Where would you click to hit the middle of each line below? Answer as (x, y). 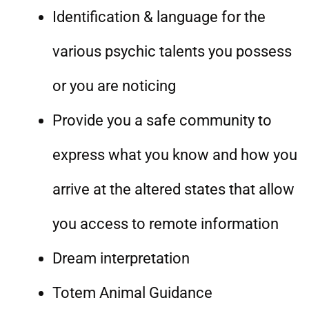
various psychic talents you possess (172, 51)
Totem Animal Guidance (132, 293)
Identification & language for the (159, 17)
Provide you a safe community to (162, 120)
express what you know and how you (175, 155)
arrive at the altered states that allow (173, 189)
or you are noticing (114, 86)
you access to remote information (166, 224)
